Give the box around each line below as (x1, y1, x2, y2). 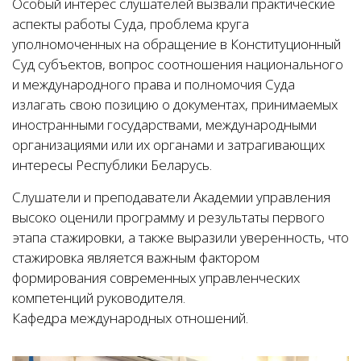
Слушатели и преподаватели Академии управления (12, 188, 330, 206)
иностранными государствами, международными (12, 115, 317, 134)
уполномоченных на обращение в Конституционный (12, 35, 341, 53)
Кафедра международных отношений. (12, 309, 248, 327)
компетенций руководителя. (12, 288, 189, 307)
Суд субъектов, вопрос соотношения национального (12, 55, 343, 73)
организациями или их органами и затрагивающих (12, 135, 325, 154)
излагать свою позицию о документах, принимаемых (12, 95, 338, 114)
